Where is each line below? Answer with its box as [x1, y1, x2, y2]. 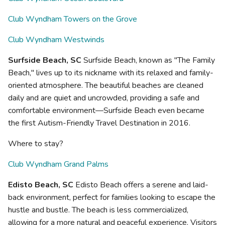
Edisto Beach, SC [8, 179, 73, 190]
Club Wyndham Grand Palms [8, 158, 108, 170]
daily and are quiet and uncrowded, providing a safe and [8, 92, 199, 103]
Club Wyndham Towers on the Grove [8, 13, 137, 25]
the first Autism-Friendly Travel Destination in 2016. [8, 117, 190, 129]
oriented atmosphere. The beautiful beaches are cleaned [8, 79, 203, 91]
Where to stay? [8, 138, 63, 149]
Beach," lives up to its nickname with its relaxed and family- [8, 67, 213, 78]
